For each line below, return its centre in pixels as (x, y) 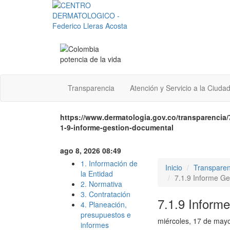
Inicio (174, 167)
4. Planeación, (104, 204)
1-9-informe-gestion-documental (117, 127)
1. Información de (109, 163)
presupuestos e (106, 215)
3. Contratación (106, 194)
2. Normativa (101, 184)
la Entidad (97, 174)
